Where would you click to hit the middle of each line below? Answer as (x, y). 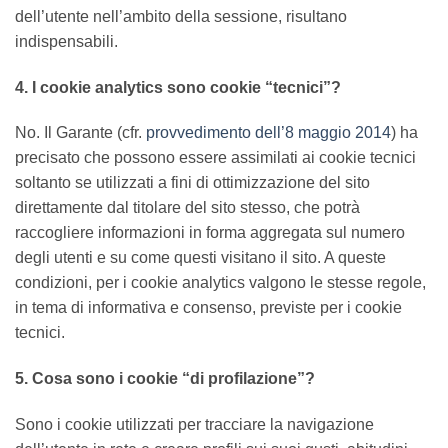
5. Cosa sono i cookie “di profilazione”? (165, 379)
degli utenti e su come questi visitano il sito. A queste (200, 258)
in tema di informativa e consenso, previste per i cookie (208, 308)
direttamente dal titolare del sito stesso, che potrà (187, 208)
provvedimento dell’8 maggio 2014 (268, 133)
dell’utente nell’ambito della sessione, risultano (181, 16)
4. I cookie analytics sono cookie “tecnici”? (178, 87)
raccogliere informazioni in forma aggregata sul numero (210, 233)
